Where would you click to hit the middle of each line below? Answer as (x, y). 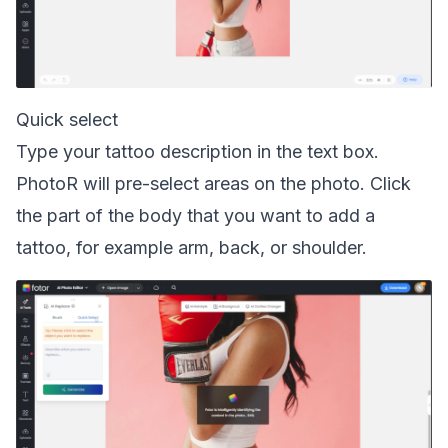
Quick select (67, 119)
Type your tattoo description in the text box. (197, 151)
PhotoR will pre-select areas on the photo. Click (213, 183)
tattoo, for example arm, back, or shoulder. (191, 247)
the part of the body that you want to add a (195, 215)
